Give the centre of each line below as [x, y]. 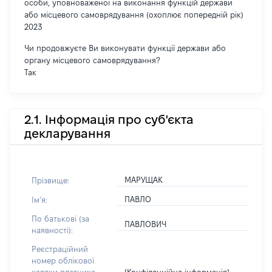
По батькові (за [60, 219]
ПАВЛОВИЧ [146, 224]
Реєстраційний [60, 249]
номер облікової [63, 260]
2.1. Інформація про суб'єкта [109, 119]
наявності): [52, 230]
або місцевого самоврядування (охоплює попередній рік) [134, 15]
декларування [67, 133]
